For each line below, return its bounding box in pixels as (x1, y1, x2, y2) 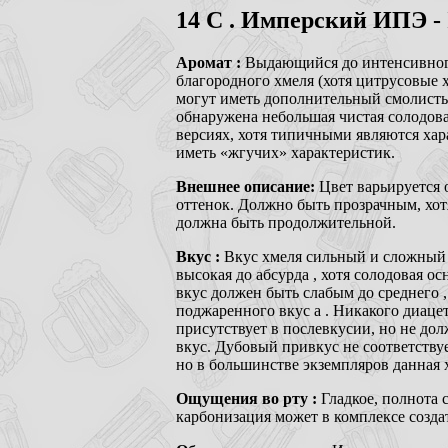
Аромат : (176, 53, 245, 71)
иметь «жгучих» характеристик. (176, 143, 395, 161)
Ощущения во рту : (176, 389, 321, 407)
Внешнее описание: (176, 177, 319, 195)
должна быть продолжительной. (176, 213, 396, 231)
